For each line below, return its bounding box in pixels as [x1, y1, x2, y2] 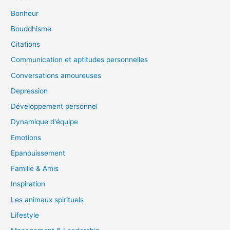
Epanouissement [11, 148, 66, 157]
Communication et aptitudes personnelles [11, 55, 148, 64]
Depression [11, 86, 48, 95]
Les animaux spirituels [11, 195, 84, 204]
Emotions [11, 133, 42, 142]
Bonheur [11, 9, 39, 17]
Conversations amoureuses [11, 71, 102, 80]
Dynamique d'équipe [11, 118, 79, 126]
